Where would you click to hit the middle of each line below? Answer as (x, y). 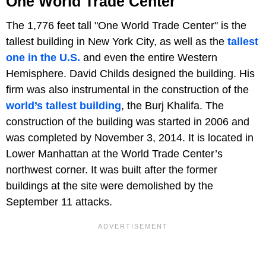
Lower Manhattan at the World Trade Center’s (114, 154)
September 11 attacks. (59, 202)
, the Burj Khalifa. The (172, 106)
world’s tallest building (64, 106)
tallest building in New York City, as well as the (117, 42)
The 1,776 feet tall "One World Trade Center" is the (126, 26)
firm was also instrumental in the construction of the (127, 90)
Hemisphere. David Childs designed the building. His (130, 74)
